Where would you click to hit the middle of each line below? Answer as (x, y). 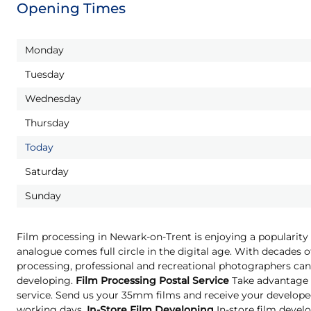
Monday (44, 50)
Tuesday (45, 75)
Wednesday (53, 99)
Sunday (43, 196)
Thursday (47, 123)
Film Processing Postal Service (152, 281)
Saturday (47, 172)
